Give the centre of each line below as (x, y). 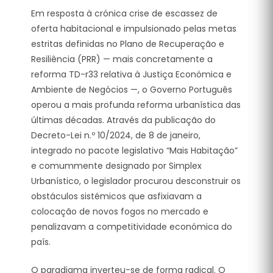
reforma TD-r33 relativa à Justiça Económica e (131, 74)
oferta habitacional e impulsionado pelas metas (134, 28)
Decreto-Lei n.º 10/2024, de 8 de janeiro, (116, 135)
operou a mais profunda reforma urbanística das (136, 105)
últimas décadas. (68, 120)
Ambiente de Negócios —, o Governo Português (132, 89)
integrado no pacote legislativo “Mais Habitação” (134, 150)
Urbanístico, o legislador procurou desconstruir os (136, 181)
